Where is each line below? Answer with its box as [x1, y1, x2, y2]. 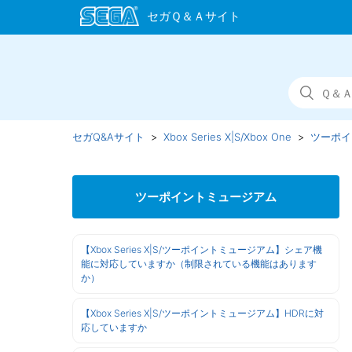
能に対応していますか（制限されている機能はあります [81, 258, 317, 269]
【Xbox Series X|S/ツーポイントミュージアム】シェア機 [81, 244, 322, 255]
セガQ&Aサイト [72, 130, 145, 143]
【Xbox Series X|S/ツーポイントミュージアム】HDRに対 [81, 307, 324, 319]
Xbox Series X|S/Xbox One [163, 130, 291, 143]
